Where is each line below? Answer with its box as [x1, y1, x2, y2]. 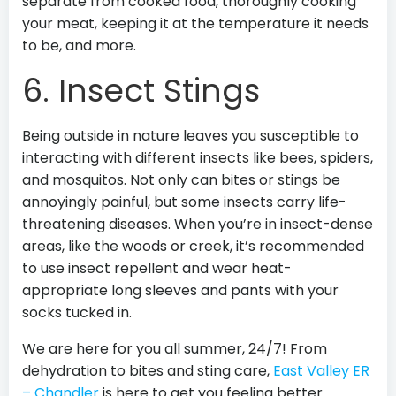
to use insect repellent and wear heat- [22, 258, 292, 278]
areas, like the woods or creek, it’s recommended [22, 236, 364, 256]
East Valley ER [273, 361, 369, 381]
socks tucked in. [22, 302, 139, 323]
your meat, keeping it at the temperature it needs [22, 13, 369, 34]
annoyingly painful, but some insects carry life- [22, 192, 346, 212]
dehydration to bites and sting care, [22, 361, 273, 381]
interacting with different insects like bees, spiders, [22, 148, 373, 168]
